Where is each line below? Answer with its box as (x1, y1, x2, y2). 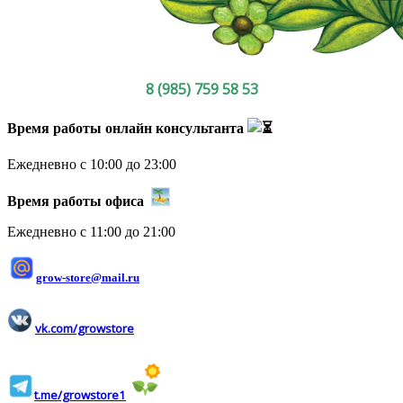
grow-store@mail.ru (36, 271, 139, 285)
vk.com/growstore (35, 319, 134, 336)
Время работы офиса (7, 193, 151, 210)
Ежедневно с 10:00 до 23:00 (7, 157, 176, 173)
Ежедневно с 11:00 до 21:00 (7, 224, 175, 240)
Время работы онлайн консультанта (7, 121, 247, 137)
